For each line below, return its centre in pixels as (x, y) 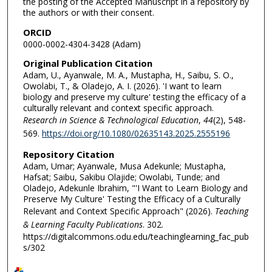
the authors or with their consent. (88, 13)
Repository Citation (68, 154)
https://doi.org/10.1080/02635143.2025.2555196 (136, 134)
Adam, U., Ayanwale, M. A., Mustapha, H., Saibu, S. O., (128, 75)
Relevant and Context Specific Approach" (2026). (119, 211)
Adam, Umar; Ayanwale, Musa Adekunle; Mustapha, (124, 166)
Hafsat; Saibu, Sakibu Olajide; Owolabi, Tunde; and (121, 177)
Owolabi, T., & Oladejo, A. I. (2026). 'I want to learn (122, 86)
